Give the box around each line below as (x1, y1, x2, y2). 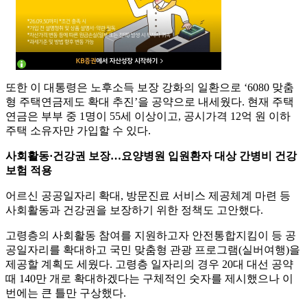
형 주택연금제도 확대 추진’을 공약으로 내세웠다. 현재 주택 (5, 96, 294, 108)
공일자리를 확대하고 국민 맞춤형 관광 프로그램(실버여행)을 (5, 244, 300, 256)
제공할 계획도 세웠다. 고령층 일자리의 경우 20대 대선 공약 (5, 258, 293, 271)
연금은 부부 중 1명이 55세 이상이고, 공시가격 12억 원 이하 (5, 110, 291, 123)
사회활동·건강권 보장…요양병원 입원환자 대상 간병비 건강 (5, 150, 297, 162)
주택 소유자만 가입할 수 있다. (5, 125, 151, 137)
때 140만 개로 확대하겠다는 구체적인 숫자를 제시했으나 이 (5, 273, 293, 285)
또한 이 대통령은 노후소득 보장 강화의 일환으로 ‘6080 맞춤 (5, 82, 294, 94)
